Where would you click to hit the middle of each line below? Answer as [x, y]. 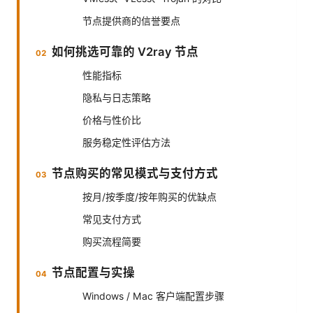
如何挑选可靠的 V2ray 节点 [125, 51]
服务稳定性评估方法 [126, 142]
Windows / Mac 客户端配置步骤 [153, 296]
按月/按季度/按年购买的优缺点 [150, 196]
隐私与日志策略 [117, 97]
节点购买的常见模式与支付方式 [135, 173]
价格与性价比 [112, 119]
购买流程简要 [112, 241]
